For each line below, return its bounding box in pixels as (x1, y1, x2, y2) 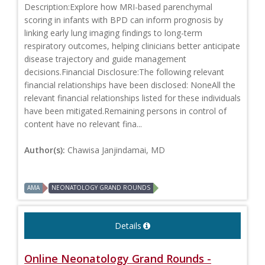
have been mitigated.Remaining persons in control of (24, 105, 227, 117)
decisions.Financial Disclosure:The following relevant (24, 66, 224, 78)
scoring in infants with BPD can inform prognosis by (24, 14, 223, 26)
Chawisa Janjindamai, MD (67, 144, 165, 156)
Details (115, 220, 141, 232)
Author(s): (24, 144, 67, 156)
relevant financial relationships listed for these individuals (24, 92, 241, 104)
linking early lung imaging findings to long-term (24, 27, 202, 39)
